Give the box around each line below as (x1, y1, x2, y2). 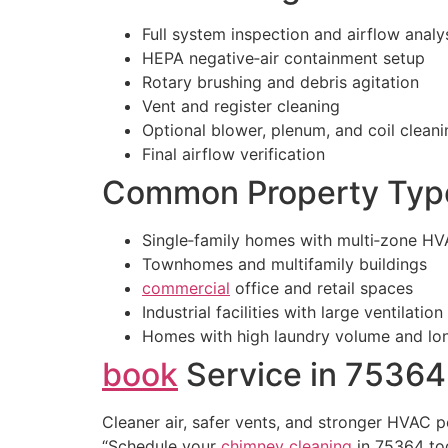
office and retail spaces (230, 278, 413, 299)
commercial (142, 278, 230, 299)
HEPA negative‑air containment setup (142, 48, 425, 69)
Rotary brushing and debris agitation (142, 72, 419, 93)
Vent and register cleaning (142, 96, 340, 117)
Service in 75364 (178, 355, 446, 395)
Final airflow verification (142, 144, 325, 165)
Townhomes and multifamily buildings (142, 254, 427, 275)
